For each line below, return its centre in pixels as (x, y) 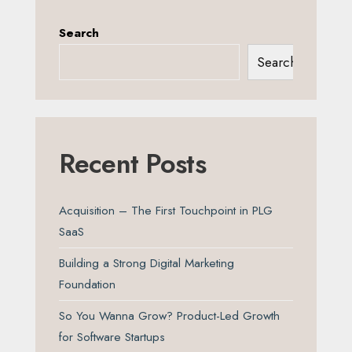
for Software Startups (112, 337)
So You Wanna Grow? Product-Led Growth (169, 316)
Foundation (87, 285)
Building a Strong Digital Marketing (147, 264)
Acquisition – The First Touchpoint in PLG (166, 211)
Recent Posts (132, 164)
